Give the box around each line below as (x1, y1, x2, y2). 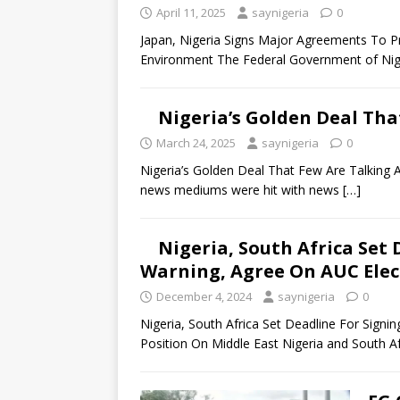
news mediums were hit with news (140, 181, 343, 198)
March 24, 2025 (156, 135, 236, 151)
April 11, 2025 (156, 4, 226, 21)
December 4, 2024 (156, 288, 252, 304)
